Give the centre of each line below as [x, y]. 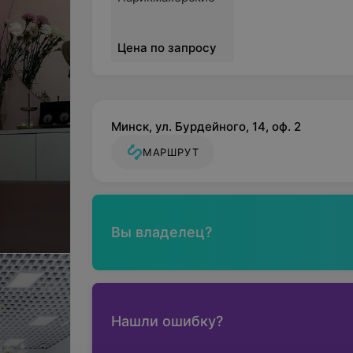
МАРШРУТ [171, 152]
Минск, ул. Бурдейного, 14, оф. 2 [206, 126]
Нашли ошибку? [167, 321]
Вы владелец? [161, 232]
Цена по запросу [167, 48]
